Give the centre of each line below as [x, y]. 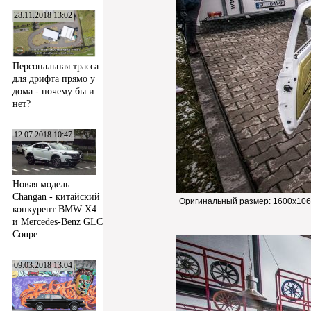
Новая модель [41, 185]
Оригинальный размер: [226, 201]
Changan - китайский [56, 197]
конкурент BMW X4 [54, 210]
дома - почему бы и [53, 91]
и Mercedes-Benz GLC [58, 222]
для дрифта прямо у [54, 78]
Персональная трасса [56, 66]
